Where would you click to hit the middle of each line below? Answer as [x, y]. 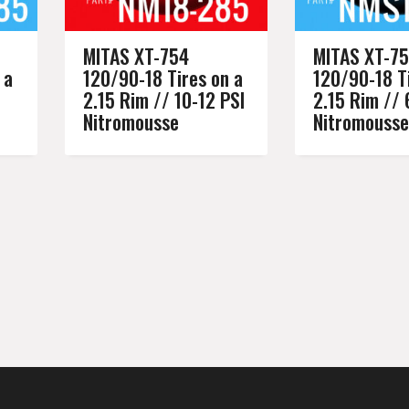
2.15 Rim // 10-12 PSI [164, 99]
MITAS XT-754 [136, 55]
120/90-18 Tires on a [163, 77]
